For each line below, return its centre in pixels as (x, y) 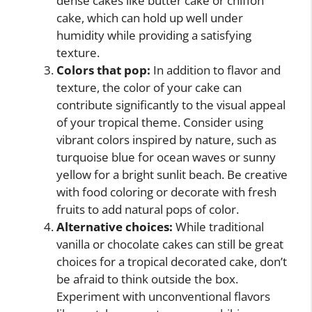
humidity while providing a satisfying (154, 35)
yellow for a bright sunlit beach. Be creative (172, 174)
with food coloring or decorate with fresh (166, 192)
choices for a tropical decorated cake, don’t (172, 261)
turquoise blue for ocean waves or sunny (166, 157)
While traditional (218, 226)
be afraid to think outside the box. (147, 279)
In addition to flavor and (216, 70)
